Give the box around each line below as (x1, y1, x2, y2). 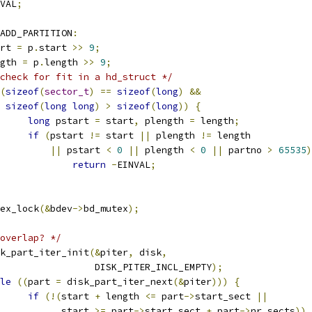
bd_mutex (84, 203, 128, 214)
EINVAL (117, 159, 150, 171)
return (72, 159, 106, 171)
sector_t (45, 86, 89, 97)
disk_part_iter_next (61, 276, 173, 288)
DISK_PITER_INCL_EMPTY (72, 261, 212, 273)
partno (223, 144, 267, 156)
